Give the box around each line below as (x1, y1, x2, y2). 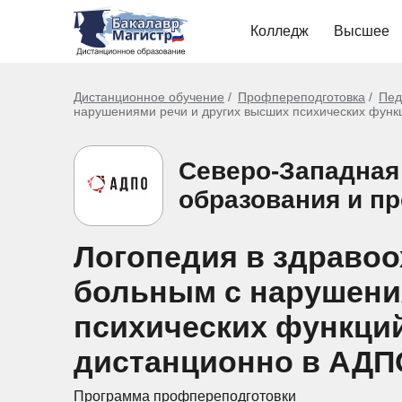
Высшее (334, 23, 389, 39)
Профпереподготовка (238, 90, 365, 104)
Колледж (250, 23, 309, 39)
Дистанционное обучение (74, 90, 224, 104)
